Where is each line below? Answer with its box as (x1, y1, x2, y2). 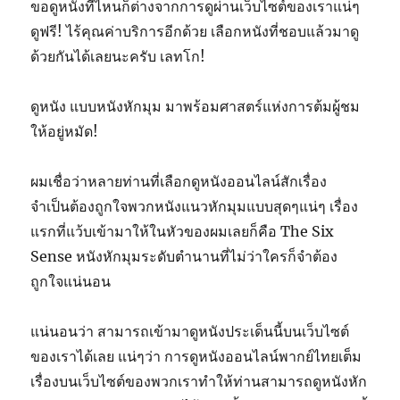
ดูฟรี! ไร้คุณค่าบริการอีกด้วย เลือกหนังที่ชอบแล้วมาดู (30, 22, 360, 40)
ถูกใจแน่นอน (30, 272, 112, 290)
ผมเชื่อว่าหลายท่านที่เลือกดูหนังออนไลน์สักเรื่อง (30, 172, 328, 190)
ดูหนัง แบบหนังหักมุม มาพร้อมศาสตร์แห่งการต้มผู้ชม (30, 97, 361, 115)
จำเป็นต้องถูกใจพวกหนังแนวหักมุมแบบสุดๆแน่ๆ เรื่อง (30, 197, 359, 215)
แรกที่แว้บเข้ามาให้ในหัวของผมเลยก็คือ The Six (30, 222, 335, 240)
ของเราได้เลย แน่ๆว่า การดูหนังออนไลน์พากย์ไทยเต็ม (30, 347, 362, 365)
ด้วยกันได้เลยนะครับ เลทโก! (30, 47, 206, 65)
